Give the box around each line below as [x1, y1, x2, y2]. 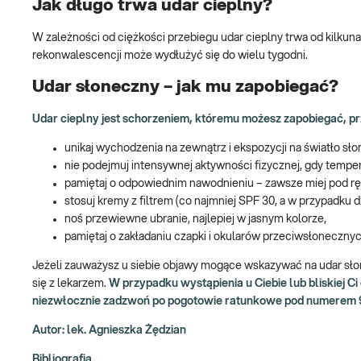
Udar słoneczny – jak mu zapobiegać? [32, 78, 338, 96]
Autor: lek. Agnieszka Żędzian [32, 324, 186, 336]
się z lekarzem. [32, 277, 109, 289]
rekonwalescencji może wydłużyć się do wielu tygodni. [32, 49, 308, 61]
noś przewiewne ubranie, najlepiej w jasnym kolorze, [64, 213, 326, 225]
